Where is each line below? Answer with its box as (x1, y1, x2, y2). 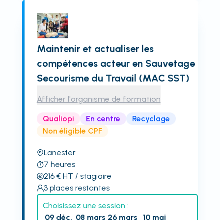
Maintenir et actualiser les (36, 43, 154, 55)
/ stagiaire (73, 171, 111, 181)
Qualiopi (42, 113, 74, 123)
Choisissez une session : (42, 201, 129, 210)
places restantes (49, 183, 110, 192)
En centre (85, 113, 120, 123)
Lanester (43, 148, 76, 157)
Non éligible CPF (42, 126, 102, 136)
